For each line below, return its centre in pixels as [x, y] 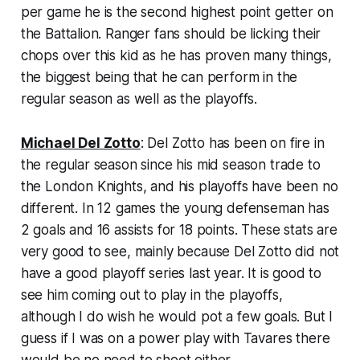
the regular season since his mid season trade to [170, 164]
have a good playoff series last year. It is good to [171, 273]
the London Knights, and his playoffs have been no [179, 186]
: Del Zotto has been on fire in [232, 143]
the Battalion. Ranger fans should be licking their [171, 33]
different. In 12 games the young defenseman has [175, 208]
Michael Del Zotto [80, 143]
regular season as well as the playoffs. [139, 98]
